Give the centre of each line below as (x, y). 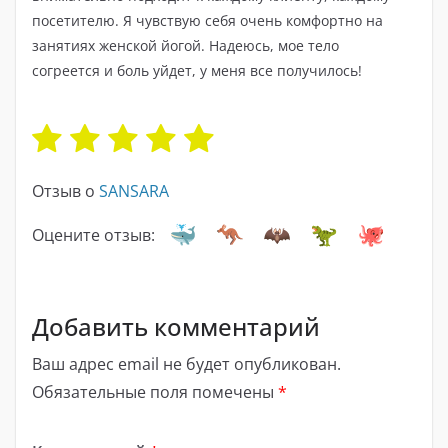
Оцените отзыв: (93, 234)
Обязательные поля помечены (155, 391)
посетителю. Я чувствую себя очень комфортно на (207, 20)
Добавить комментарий (176, 326)
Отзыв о (65, 190)
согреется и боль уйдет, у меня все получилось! (197, 70)
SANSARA (134, 190)
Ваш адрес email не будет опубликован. (186, 363)
